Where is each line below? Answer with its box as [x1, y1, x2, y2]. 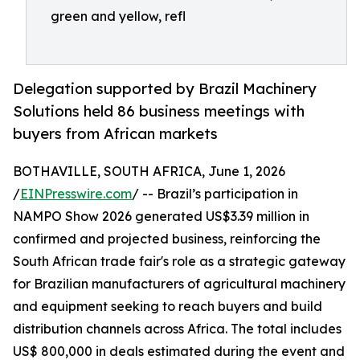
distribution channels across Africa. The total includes [13, 321, 342, 337]
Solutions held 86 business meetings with [13, 102, 305, 121]
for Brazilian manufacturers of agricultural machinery [13, 276, 346, 292]
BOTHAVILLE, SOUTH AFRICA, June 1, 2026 [13, 163, 285, 180]
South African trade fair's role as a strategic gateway [13, 253, 346, 270]
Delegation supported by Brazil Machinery [13, 80, 317, 98]
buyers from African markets [13, 125, 218, 143]
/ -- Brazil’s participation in [132, 186, 298, 202]
